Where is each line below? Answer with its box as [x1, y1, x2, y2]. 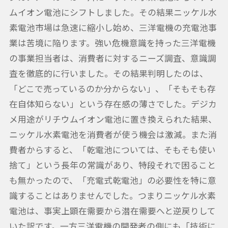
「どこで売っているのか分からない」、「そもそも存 [9, 82, 216, 95]
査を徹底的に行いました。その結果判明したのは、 [9, 67, 208, 80]
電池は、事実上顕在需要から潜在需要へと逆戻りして [9, 205, 216, 217]
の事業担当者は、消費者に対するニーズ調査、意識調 [9, 52, 216, 65]
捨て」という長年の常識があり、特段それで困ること [9, 159, 216, 172]
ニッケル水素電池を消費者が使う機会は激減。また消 [9, 128, 217, 141]
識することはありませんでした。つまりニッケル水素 [9, 189, 216, 202]
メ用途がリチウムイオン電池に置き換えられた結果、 [9, 113, 217, 126]
